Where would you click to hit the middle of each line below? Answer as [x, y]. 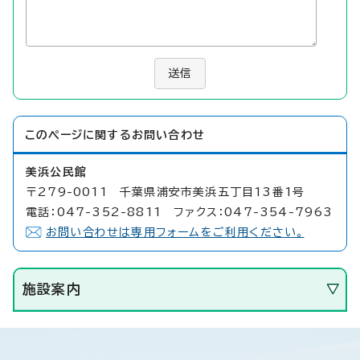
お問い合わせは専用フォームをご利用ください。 [175, 232]
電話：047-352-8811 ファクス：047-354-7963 [180, 212]
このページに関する [78, 135]
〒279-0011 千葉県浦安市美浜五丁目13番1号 [166, 192]
